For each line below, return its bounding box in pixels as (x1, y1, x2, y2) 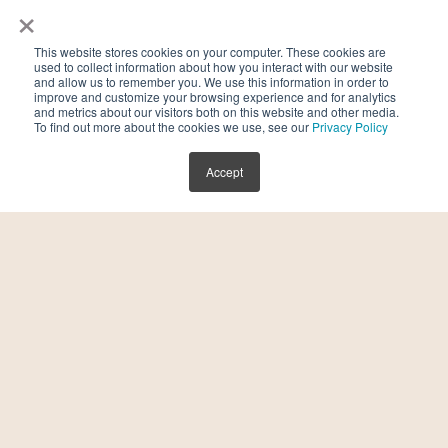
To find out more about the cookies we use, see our (34, 118, 312, 135)
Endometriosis (158, 172, 290, 193)
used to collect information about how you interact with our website (34, 58, 393, 75)
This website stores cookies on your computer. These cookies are (34, 43, 386, 60)
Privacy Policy (312, 118, 388, 135)
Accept (205, 163, 243, 180)
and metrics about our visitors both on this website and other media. (34, 103, 399, 120)
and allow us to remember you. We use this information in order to (34, 73, 389, 90)
